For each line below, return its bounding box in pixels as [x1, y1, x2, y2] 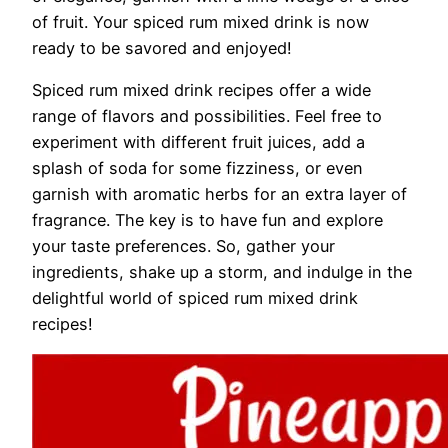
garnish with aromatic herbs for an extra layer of [32, 184, 407, 205]
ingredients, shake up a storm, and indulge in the [32, 262, 412, 283]
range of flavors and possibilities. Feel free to [32, 106, 382, 127]
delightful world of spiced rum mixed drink [32, 288, 358, 309]
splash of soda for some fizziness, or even [32, 158, 363, 179]
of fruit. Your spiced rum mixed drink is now [32, 11, 369, 32]
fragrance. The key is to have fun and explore [32, 210, 383, 231]
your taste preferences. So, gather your [32, 236, 335, 257]
